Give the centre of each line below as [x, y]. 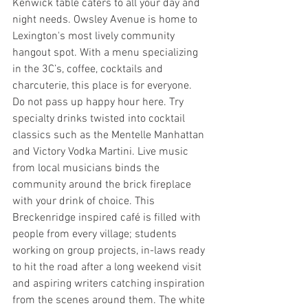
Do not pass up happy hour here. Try [99, 102]
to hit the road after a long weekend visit [108, 267]
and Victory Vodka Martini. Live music [102, 152]
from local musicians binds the [87, 168]
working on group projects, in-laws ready [110, 251]
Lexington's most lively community [95, 36]
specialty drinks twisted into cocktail [100, 119]
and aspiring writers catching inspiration [110, 284]
